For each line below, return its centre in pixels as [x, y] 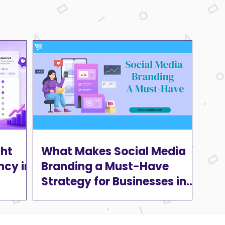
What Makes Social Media [114, 151]
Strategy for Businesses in [114, 181]
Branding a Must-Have [105, 166]
